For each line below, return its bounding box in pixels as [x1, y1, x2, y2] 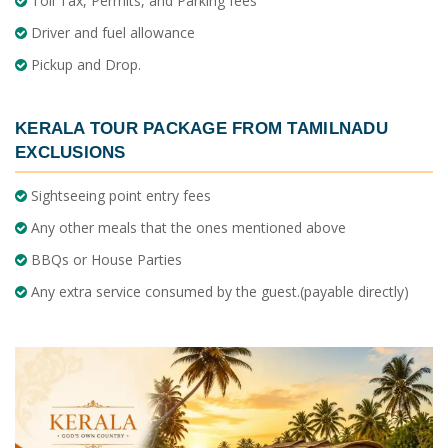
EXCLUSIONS [15, 141, 126, 162]
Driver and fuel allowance [27, 22, 195, 42]
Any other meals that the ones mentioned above [27, 217, 346, 237]
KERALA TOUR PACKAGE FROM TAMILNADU [15, 117, 388, 138]
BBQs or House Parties [27, 249, 182, 269]
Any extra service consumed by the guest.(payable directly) [27, 281, 409, 301]
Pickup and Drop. [27, 54, 141, 74]
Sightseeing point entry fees [27, 185, 211, 205]
